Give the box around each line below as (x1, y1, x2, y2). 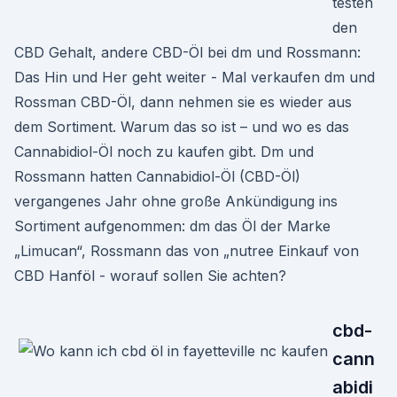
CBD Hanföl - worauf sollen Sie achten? (14, 267, 286, 284)
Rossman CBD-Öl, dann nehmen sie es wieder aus (14, 93, 352, 111)
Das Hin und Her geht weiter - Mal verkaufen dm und (14, 68, 375, 86)
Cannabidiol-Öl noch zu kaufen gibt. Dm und (14, 143, 314, 160)
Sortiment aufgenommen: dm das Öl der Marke (14, 217, 331, 235)
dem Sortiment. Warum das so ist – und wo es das (14, 118, 349, 136)
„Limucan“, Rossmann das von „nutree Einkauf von (14, 242, 359, 260)
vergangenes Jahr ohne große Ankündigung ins (14, 192, 338, 210)
